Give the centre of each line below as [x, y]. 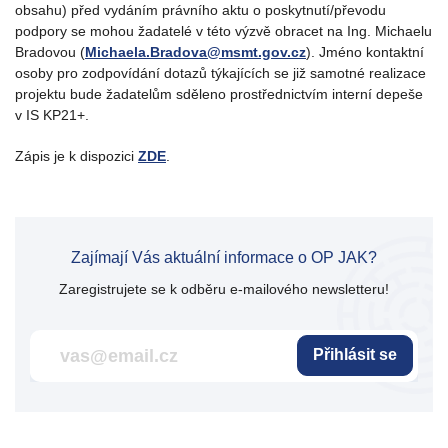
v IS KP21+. [52, 114]
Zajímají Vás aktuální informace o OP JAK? [224, 257]
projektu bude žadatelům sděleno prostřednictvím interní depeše [219, 93]
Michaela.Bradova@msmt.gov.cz [195, 51]
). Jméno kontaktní [365, 51]
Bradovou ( [50, 51]
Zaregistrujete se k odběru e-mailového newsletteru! [224, 288]
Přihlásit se [355, 354]
